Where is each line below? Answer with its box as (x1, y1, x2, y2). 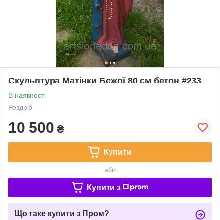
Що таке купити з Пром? (14, 209, 109, 218)
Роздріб (8, 103, 32, 111)
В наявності (8, 91, 46, 99)
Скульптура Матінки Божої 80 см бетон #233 (8, 75, 201, 85)
